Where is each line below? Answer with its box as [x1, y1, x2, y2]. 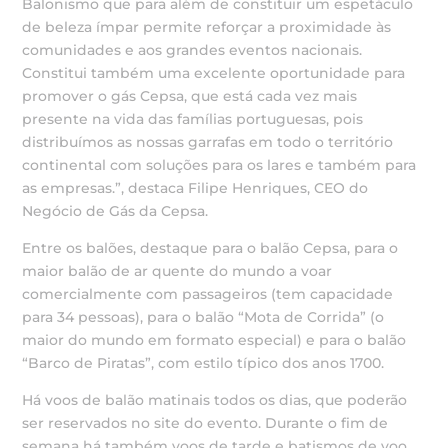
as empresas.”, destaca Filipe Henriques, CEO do [22, 179, 369, 197]
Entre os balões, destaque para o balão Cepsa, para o [22, 239, 399, 257]
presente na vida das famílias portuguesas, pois [22, 110, 364, 128]
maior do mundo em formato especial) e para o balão [22, 331, 407, 349]
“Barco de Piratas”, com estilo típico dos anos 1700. [22, 354, 385, 372]
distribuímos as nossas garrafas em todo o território [22, 133, 394, 151]
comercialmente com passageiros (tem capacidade [22, 285, 394, 303]
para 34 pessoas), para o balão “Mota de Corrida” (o [22, 308, 385, 326]
